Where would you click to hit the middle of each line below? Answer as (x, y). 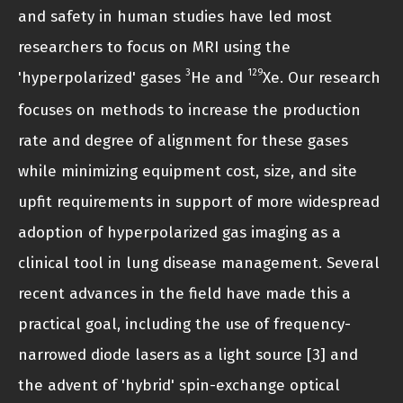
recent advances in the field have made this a (184, 294)
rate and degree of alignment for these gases (183, 141)
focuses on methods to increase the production (189, 111)
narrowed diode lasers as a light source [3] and (188, 355)
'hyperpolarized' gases (102, 78)
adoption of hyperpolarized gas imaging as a (179, 233)
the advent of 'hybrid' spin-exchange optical (179, 386)
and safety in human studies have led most (175, 17)
